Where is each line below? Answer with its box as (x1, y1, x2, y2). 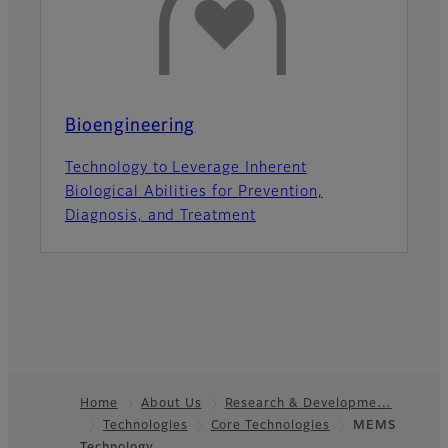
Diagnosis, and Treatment (65, 208, 257, 223)
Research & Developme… (224, 397, 392, 410)
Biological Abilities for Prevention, (65, 184, 323, 199)
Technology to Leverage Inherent (65, 160, 307, 175)
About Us (140, 397, 202, 410)
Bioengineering (65, 116, 196, 135)
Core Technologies (210, 419, 330, 432)
